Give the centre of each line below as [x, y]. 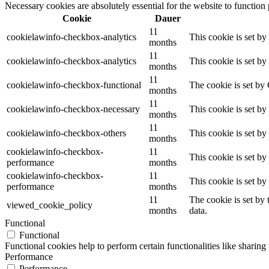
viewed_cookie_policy [50, 205]
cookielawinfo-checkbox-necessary [73, 109]
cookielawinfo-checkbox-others [66, 133]
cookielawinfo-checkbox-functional [74, 85]
